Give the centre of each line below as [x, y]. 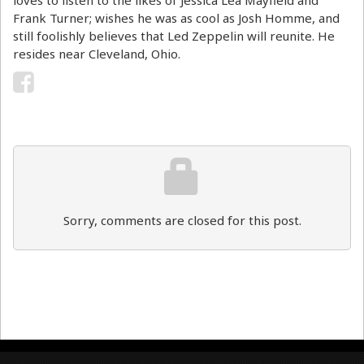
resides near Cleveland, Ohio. [97, 53]
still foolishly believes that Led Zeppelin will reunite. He [174, 35]
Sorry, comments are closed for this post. [182, 220]
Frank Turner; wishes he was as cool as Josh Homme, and [176, 17]
